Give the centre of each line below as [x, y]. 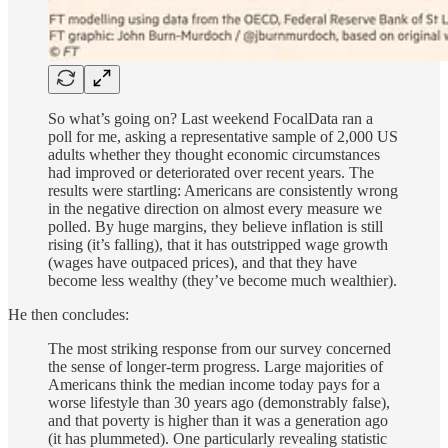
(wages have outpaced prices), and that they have [202, 263]
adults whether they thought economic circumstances [214, 155]
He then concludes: [68, 315]
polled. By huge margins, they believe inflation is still [215, 227]
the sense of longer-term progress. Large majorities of [215, 367]
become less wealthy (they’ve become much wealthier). [222, 281]
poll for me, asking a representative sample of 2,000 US [223, 137]
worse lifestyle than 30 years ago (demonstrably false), [219, 403]
